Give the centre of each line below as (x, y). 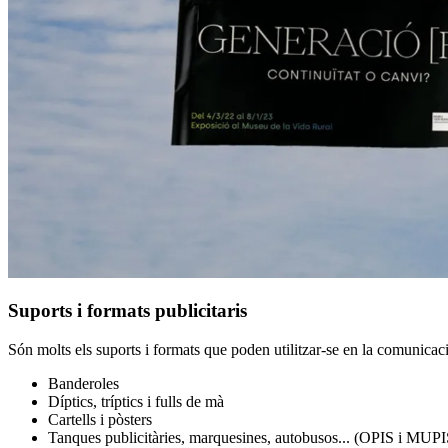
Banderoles (83, 384)
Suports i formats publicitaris (127, 311)
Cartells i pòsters (100, 420)
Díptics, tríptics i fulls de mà (136, 402)
